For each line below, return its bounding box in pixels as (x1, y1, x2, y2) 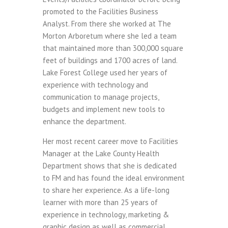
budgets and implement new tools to (43, 104, 165, 115)
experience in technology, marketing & (43, 210, 169, 220)
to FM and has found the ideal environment (43, 173, 185, 183)
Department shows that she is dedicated (43, 161, 177, 171)
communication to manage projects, (43, 92, 159, 102)
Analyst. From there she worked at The (43, 19, 171, 29)
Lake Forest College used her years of (43, 68, 167, 78)
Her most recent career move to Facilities (43, 136, 178, 147)
